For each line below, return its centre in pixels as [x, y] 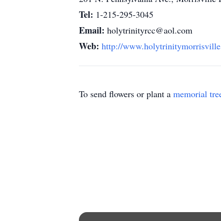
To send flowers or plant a [126, 94]
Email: [93, 30]
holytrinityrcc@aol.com [150, 30]
